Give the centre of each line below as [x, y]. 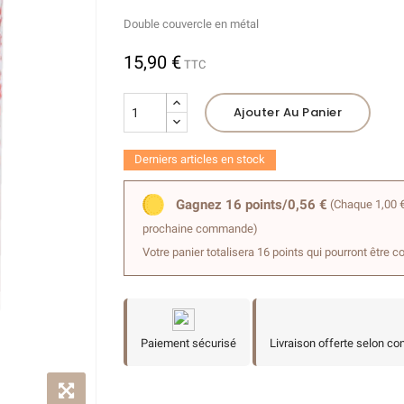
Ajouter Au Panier [287, 112]
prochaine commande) [200, 228]
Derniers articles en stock [199, 159]
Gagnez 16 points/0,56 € [251, 204]
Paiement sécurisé [188, 343]
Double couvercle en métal [191, 24]
